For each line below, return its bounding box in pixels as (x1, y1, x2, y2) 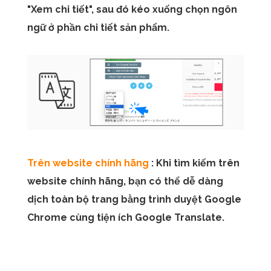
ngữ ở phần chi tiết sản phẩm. (27, 22, 169, 33)
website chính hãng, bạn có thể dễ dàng (27, 175, 223, 187)
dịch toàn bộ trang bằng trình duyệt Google (27, 193, 241, 205)
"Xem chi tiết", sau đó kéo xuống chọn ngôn (27, 4, 237, 15)
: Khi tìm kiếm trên (151, 157, 240, 169)
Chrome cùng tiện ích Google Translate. (27, 211, 224, 223)
